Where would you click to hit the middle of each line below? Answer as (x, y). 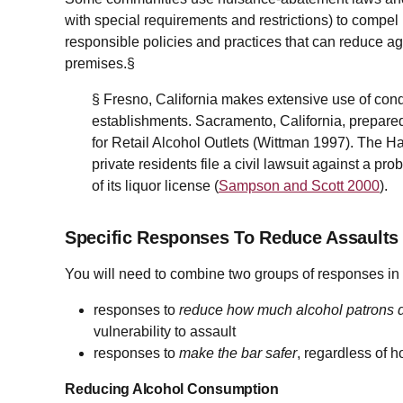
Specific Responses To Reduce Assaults (232, 238)
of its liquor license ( (155, 186)
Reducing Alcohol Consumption (172, 390)
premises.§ (102, 64)
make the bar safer (238, 354)
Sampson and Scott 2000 (299, 186)
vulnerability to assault (165, 332)
